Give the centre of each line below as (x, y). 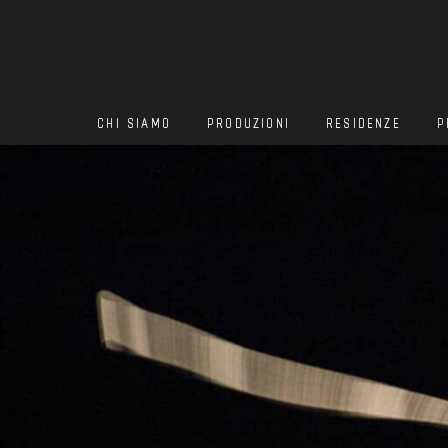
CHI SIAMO (134, 122)
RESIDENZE (363, 122)
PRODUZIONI (249, 122)
